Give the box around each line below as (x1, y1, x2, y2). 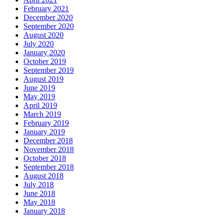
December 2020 (23, 13, 73, 22)
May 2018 (23, 198, 55, 207)
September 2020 (23, 22, 74, 31)
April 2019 (23, 101, 57, 110)
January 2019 (23, 128, 65, 136)
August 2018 (23, 172, 64, 180)
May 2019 (23, 92, 55, 101)
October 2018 (23, 154, 66, 163)
